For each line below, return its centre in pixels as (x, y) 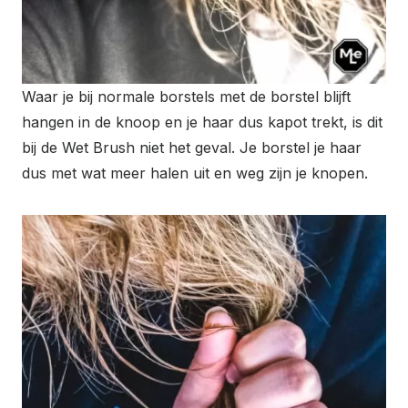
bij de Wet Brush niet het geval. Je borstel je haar (192, 148)
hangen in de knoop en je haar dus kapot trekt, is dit (202, 122)
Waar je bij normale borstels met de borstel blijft (186, 97)
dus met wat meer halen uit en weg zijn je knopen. (195, 173)
